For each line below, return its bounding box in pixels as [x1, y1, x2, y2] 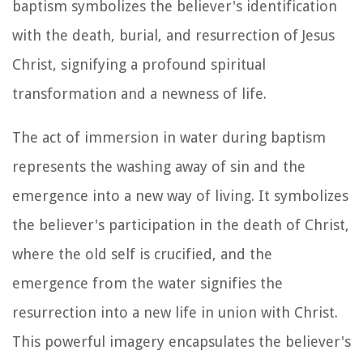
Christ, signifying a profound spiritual [12, 55, 266, 73]
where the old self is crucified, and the [12, 245, 272, 263]
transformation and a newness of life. [12, 84, 267, 102]
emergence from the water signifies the [12, 274, 283, 292]
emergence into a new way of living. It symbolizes [12, 186, 348, 204]
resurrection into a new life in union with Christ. [12, 303, 338, 321]
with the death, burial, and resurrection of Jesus [12, 26, 335, 44]
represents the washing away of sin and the [12, 157, 305, 175]
